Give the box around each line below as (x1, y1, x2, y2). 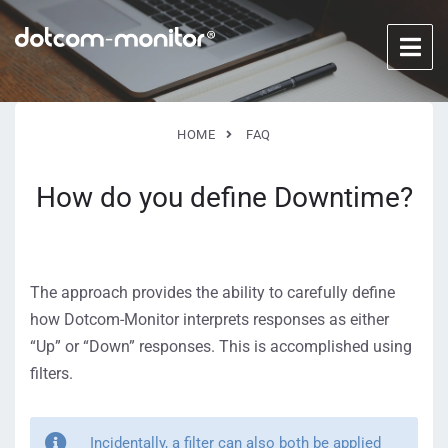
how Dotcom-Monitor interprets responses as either (30, 310, 389, 329)
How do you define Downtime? (35, 181, 413, 214)
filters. (30, 364, 73, 383)
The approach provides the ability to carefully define (30, 283, 395, 302)
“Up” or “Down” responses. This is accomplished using (30, 337, 412, 356)
